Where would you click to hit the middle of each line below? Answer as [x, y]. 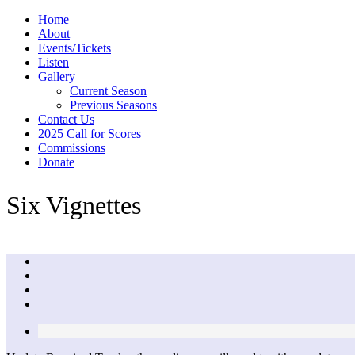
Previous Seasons [113, 105]
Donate [56, 162]
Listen [53, 62]
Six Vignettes [74, 205]
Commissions [72, 148]
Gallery [57, 76]
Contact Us [66, 119]
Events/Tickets [74, 48]
